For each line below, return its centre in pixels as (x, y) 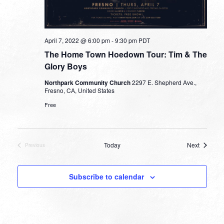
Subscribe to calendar (106, 177)
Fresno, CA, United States (79, 90)
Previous (35, 145)
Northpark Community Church (88, 83)
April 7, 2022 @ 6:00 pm (77, 40)
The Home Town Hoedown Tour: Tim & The (125, 54)
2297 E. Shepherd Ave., (164, 82)
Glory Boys (65, 66)
